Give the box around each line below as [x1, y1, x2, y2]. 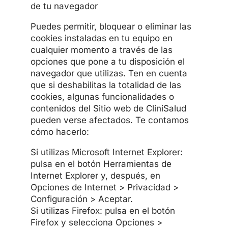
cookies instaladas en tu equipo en [30, 33, 173, 43]
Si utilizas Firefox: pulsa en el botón [30, 205, 175, 216]
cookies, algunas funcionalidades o [30, 91, 174, 102]
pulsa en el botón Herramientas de [30, 158, 172, 169]
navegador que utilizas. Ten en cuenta [30, 68, 187, 78]
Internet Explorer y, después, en [30, 170, 160, 181]
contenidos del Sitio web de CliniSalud [30, 103, 186, 113]
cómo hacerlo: [30, 126, 89, 137]
